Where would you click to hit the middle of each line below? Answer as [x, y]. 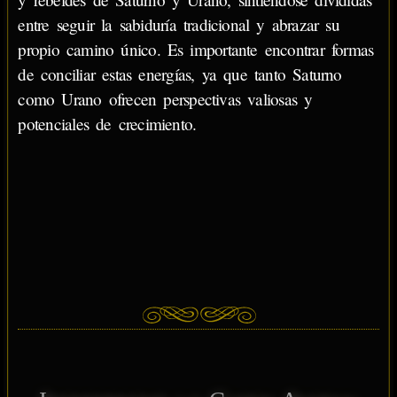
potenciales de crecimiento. [107, 123]
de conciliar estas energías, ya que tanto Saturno [180, 74]
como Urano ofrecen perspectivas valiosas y [165, 98]
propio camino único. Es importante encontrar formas [196, 49]
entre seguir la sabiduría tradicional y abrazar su [179, 24]
